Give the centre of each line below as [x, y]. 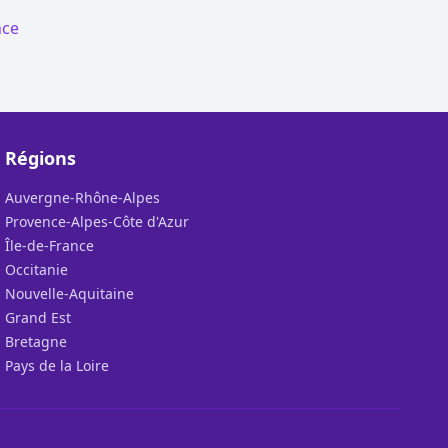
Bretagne [36, 341]
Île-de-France [50, 245]
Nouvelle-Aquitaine [70, 293]
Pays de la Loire [57, 365]
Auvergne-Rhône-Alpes [83, 197]
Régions [41, 158]
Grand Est [38, 317]
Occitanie [37, 269]
